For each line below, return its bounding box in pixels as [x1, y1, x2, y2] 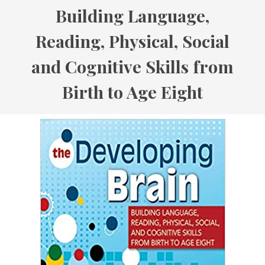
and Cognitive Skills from [31, 55, 234, 78]
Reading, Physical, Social [35, 30, 230, 53]
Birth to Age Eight [62, 80, 203, 104]
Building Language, [56, 4, 209, 27]
